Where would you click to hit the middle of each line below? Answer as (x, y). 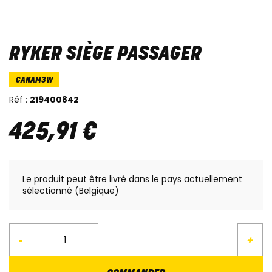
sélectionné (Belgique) (71, 191)
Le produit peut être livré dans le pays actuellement (132, 179)
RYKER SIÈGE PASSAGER (105, 54)
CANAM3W (34, 81)
